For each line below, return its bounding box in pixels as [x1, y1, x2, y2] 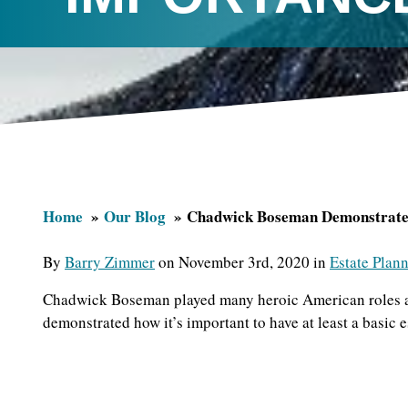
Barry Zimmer [65, 250, 155, 272]
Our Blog [104, 204, 166, 228]
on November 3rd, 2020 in [155, 250, 330, 272]
